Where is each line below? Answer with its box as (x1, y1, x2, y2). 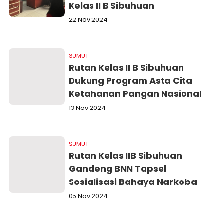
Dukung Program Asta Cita (69, 74, 193, 87)
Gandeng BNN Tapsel (69, 163, 167, 175)
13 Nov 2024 (69, 103, 106, 112)
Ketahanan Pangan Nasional (69, 88, 202, 100)
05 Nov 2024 (69, 191, 108, 200)
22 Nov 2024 (69, 15, 108, 24)
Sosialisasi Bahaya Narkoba (69, 176, 198, 188)
